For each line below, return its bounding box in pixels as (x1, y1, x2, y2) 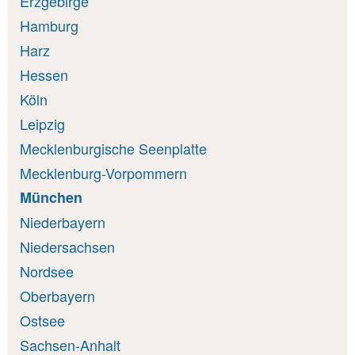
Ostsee (20, 309, 65, 330)
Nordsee (20, 260, 74, 281)
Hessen (20, 63, 68, 85)
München (20, 186, 82, 208)
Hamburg (20, 14, 78, 36)
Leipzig (20, 113, 65, 134)
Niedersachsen (20, 235, 115, 257)
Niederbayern (20, 211, 105, 232)
